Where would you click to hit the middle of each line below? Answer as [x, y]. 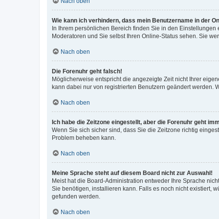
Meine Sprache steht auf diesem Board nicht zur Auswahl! [132, 173]
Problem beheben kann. [84, 138]
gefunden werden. [76, 196]
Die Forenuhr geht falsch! [87, 71]
